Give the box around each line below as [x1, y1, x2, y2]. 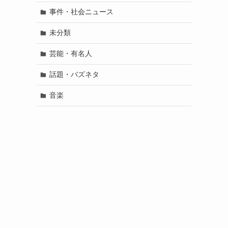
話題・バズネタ [49, 70, 99, 79]
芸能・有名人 [49, 49, 92, 58]
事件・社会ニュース [49, 8, 113, 16]
